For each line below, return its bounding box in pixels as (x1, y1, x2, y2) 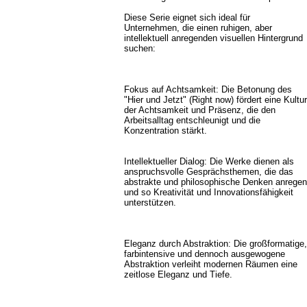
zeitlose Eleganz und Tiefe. (124, 269, 232, 280)
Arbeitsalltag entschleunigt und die (124, 115, 260, 125)
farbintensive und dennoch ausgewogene (124, 249, 285, 259)
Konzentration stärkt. (124, 125, 207, 136)
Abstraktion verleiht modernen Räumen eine (124, 259, 297, 269)
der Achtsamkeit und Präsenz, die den (124, 105, 275, 115)
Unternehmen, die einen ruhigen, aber (124, 23, 272, 33)
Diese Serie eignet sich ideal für (124, 12, 250, 23)
